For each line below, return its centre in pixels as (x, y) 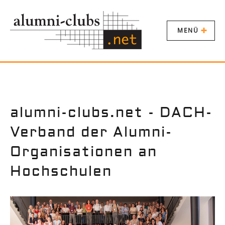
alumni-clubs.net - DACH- (111, 113)
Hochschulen (61, 172)
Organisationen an (84, 152)
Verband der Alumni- (91, 132)
